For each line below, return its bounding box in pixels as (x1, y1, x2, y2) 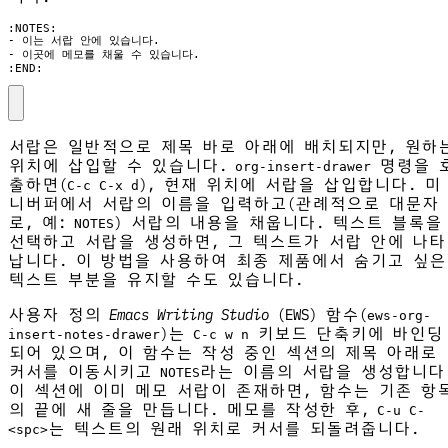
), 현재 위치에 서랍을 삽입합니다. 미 (139, 174, 441, 194)
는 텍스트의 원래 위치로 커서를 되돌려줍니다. (48, 418, 419, 438)
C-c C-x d (67, 177, 139, 193)
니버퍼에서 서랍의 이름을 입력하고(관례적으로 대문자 (8, 193, 439, 213)
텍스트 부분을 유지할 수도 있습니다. (8, 269, 303, 289)
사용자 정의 (8, 304, 109, 324)
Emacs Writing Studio (109, 304, 269, 324)
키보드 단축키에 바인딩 (249, 323, 443, 343)
